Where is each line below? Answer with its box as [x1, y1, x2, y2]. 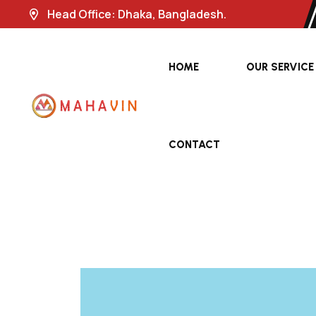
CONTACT [169, 138, 220, 151]
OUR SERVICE [246, 61, 314, 73]
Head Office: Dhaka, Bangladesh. [45, 6, 226, 22]
